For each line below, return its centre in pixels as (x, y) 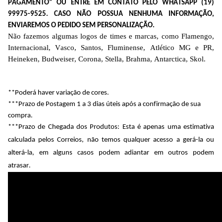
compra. (20, 115)
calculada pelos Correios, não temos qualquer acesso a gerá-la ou (111, 140)
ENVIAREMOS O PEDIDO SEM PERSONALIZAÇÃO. (81, 25)
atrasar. (20, 166)
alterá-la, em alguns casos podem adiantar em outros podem (111, 153)
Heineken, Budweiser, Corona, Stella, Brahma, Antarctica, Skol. (107, 59)
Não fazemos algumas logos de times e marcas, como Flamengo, (111, 36)
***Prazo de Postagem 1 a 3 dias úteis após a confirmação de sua (104, 104)
